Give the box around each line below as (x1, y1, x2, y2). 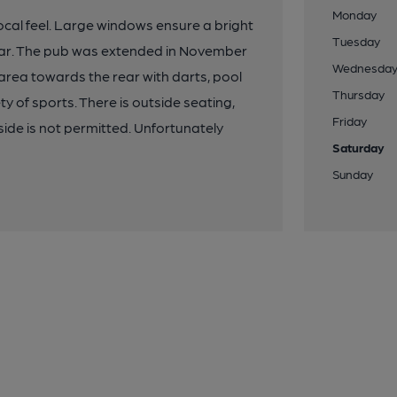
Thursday (332, 87, 385, 101)
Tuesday (332, 34, 381, 48)
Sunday (332, 167, 374, 181)
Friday (332, 113, 368, 128)
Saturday (332, 140, 385, 154)
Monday (332, 7, 378, 21)
